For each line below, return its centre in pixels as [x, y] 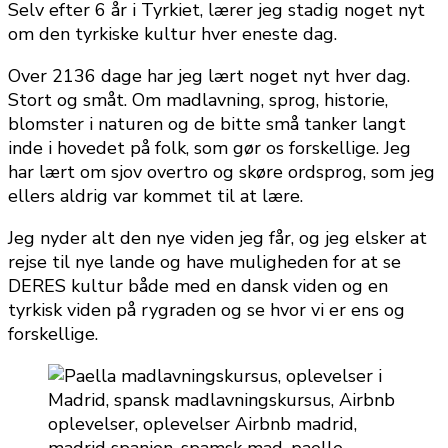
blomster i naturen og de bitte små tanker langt [207, 123]
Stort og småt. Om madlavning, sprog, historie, [198, 99]
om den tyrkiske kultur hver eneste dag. [172, 33]
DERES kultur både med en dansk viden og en [198, 285]
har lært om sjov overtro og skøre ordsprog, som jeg [221, 171]
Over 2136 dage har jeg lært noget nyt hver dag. [209, 75]
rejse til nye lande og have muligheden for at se [204, 261]
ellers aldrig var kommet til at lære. [155, 195]
